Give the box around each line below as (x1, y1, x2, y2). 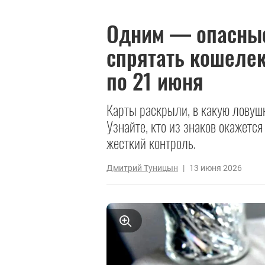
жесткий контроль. (106, 132, 196, 153)
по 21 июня (106, 64, 203, 97)
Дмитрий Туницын (106, 163, 178, 173)
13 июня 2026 (189, 163, 242, 173)
